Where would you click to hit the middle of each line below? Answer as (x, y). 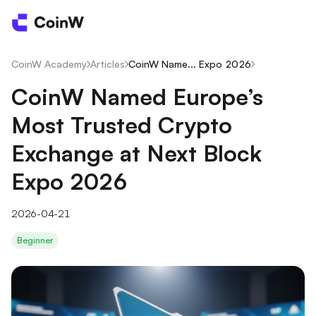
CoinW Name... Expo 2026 (190, 64)
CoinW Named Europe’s (137, 97)
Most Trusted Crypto (122, 125)
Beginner (35, 240)
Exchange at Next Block (136, 153)
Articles (108, 64)
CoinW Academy (49, 64)
